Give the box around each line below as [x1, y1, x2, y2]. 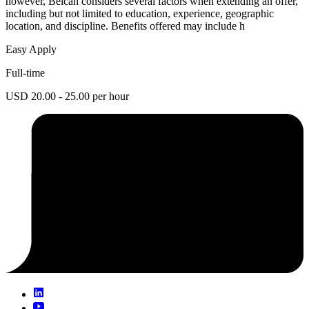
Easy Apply [6, 43, 57, 55]
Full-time [6, 66, 45, 79]
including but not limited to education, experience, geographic [6, 7, 274, 19]
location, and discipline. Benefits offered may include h [6, 19, 245, 32]
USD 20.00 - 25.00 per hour [6, 90, 129, 102]
